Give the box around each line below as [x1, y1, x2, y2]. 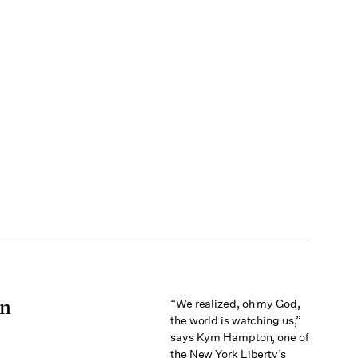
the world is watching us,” [170, 313, 302, 328]
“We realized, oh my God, [170, 296, 300, 311]
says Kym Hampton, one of [170, 330, 308, 344]
